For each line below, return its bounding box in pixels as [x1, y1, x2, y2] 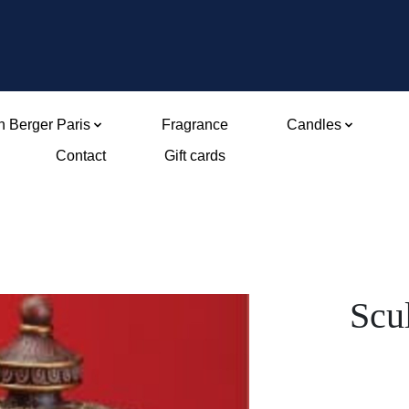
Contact [56, 148, 107, 163]
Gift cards [164, 148, 226, 163]
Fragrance [161, 117, 228, 132]
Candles [286, 117, 341, 132]
